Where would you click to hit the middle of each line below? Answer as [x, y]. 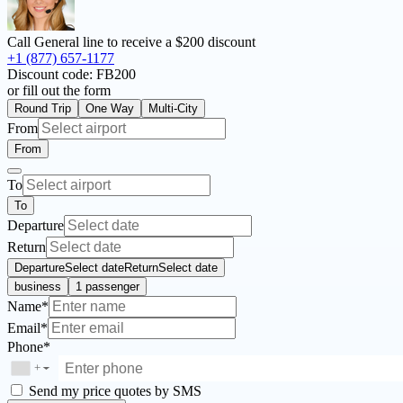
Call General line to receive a [91, 42]
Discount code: [52, 75]
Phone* [29, 347]
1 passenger [107, 287]
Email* [27, 328]
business [38, 287]
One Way [110, 109]
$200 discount [215, 42]
